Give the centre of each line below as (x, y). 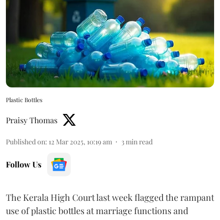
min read (139, 141)
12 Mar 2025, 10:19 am (80, 141)
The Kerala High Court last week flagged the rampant (110, 197)
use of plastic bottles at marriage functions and (97, 210)
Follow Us (24, 164)
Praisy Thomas (32, 120)
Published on (26, 141)
